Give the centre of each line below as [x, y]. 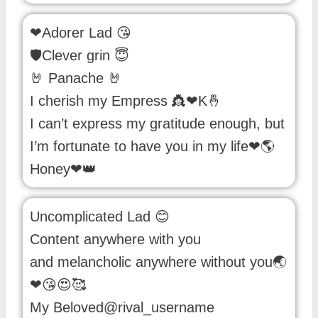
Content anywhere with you [115, 239]
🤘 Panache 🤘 [76, 78]
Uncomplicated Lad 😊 [100, 216]
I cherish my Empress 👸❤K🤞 [126, 100]
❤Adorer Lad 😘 [81, 32]
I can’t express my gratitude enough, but [157, 123]
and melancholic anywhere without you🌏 [158, 262]
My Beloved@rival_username [122, 307]
